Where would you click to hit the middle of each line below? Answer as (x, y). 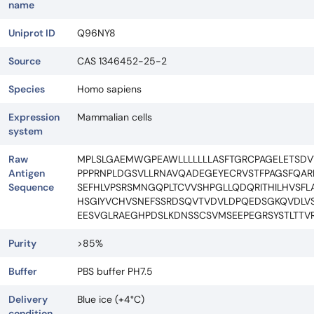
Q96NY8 (96, 33)
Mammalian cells (115, 117)
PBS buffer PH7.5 (115, 272)
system (26, 131)
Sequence (31, 187)
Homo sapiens (109, 89)
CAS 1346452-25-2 (122, 61)
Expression (34, 117)
